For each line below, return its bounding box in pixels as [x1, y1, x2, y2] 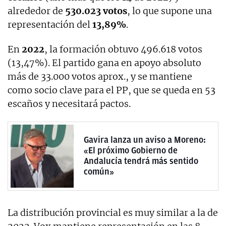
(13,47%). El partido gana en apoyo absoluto [8, 56, 201, 69]
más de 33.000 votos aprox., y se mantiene [8, 70, 192, 82]
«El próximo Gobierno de [84, 145, 178, 156]
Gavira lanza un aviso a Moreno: [84, 135, 206, 145]
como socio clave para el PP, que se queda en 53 [8, 84, 215, 96]
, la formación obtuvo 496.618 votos [44, 43, 202, 55]
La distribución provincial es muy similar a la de [8, 206, 218, 218]
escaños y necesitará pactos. [8, 97, 131, 109]
